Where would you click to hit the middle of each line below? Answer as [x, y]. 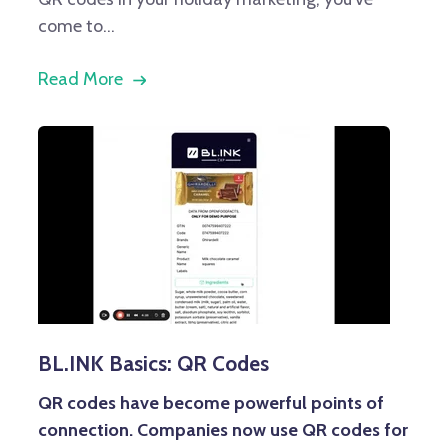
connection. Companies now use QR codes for [223, 430]
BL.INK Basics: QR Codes [153, 363]
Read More [80, 78]
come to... [76, 25]
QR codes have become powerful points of [211, 403]
